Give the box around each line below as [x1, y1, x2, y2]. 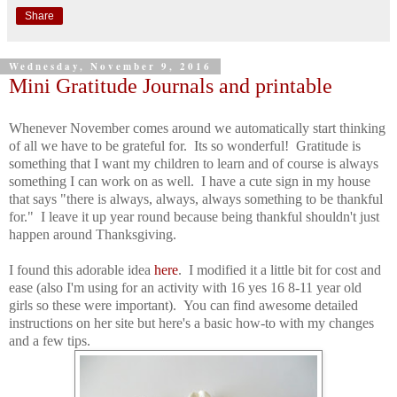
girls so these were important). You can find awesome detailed [9, 297, 358, 313]
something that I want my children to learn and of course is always [9, 155, 378, 171]
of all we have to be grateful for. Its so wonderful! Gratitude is [9, 137, 361, 153]
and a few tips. [9, 332, 90, 348]
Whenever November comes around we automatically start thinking [9, 120, 385, 136]
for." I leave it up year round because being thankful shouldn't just [9, 208, 379, 224]
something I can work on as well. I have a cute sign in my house [9, 173, 370, 189]
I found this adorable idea [9, 261, 154, 277]
